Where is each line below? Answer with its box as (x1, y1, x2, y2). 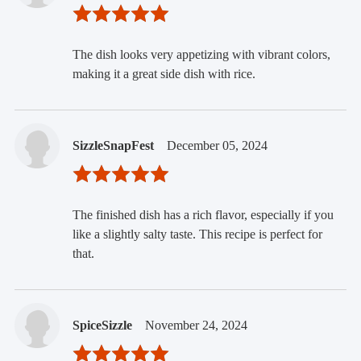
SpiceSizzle (72, 318, 132, 333)
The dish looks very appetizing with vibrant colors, (72, 48, 330, 62)
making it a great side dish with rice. (72, 67, 255, 81)
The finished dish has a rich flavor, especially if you (72, 208, 334, 222)
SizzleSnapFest (72, 139, 154, 153)
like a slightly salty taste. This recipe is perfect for (72, 227, 322, 242)
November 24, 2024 (144, 318, 247, 333)
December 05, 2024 (166, 139, 268, 153)
